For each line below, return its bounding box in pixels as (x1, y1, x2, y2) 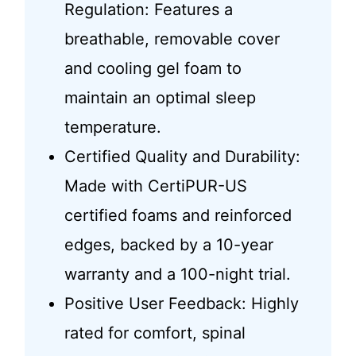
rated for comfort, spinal (64, 323, 246, 343)
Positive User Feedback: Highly (64, 294, 299, 314)
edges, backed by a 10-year (64, 235, 273, 255)
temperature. (64, 118, 161, 137)
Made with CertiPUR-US (64, 176, 247, 196)
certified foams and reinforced (64, 206, 292, 226)
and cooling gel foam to (64, 59, 242, 79)
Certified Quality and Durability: (64, 147, 300, 167)
